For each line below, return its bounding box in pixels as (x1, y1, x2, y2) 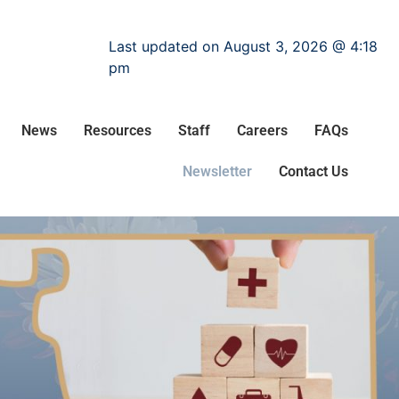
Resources (83, 122, 151, 139)
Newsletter (182, 163, 252, 180)
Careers (236, 122, 288, 139)
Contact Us (278, 163, 348, 180)
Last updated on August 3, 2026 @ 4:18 (109, 37, 378, 55)
